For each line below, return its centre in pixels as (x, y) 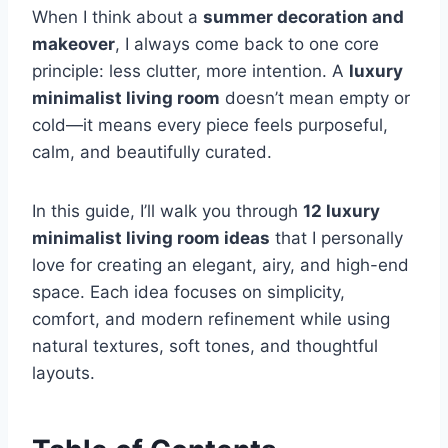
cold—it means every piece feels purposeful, (210, 124)
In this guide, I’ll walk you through (167, 210)
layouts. (63, 372)
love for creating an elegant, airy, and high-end (220, 264)
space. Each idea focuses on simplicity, (188, 291)
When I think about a (117, 16)
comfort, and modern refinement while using (211, 318)
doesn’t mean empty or (315, 97)
